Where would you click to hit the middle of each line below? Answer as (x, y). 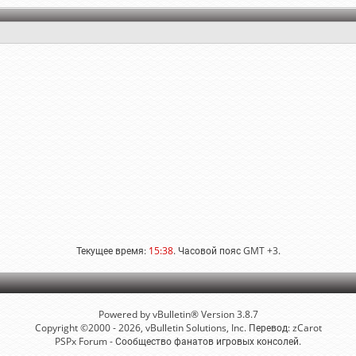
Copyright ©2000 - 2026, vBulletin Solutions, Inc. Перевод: (163, 328)
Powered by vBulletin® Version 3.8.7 (178, 314)
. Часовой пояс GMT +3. (226, 251)
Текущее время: (112, 251)
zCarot (307, 328)
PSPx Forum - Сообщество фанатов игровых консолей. (178, 341)
